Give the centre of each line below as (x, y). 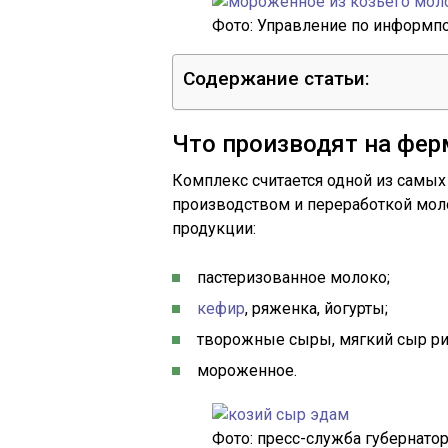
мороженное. (247, 370)
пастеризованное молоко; (293, 277)
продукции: (214, 228)
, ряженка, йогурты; (316, 308)
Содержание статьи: (276, 78)
